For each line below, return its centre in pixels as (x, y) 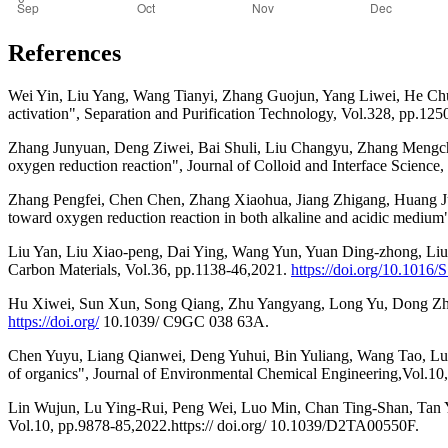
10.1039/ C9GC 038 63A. (184, 321)
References (64, 53)
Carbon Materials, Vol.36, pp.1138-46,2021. (149, 269)
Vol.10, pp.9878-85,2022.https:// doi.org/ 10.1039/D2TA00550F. (213, 425)
